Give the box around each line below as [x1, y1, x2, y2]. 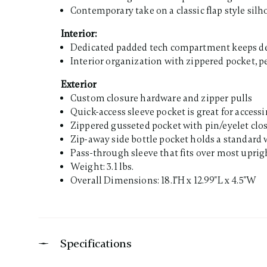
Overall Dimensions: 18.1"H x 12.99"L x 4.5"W [70, 175, 257, 187]
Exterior [61, 79, 97, 91]
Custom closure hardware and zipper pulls [70, 92, 253, 104]
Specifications [60, 236, 132, 251]
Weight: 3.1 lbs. [70, 161, 134, 173]
